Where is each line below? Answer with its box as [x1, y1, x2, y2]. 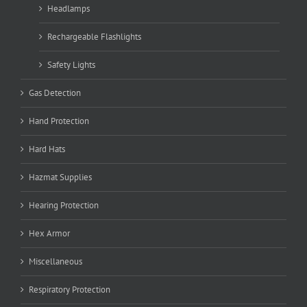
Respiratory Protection [29, 284, 110, 296]
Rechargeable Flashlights [47, 31, 141, 43]
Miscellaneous [29, 256, 82, 268]
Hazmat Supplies [29, 171, 92, 184]
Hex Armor [29, 228, 70, 240]
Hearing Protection [29, 199, 99, 212]
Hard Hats [29, 143, 65, 156]
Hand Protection [29, 115, 89, 127]
